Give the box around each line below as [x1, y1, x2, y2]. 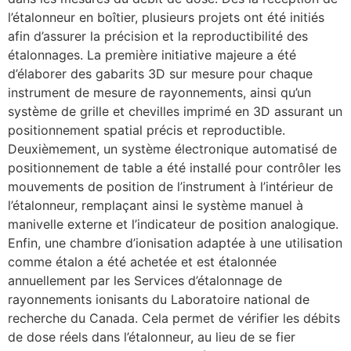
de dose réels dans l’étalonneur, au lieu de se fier [8, 329, 295, 346]
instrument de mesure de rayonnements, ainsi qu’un [8, 85, 311, 101]
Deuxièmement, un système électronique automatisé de [8, 141, 337, 157]
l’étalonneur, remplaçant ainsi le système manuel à [8, 197, 303, 214]
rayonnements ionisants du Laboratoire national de [8, 291, 309, 308]
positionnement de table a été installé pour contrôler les [8, 160, 341, 176]
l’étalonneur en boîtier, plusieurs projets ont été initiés [8, 9, 324, 26]
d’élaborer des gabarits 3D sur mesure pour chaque [8, 66, 313, 82]
